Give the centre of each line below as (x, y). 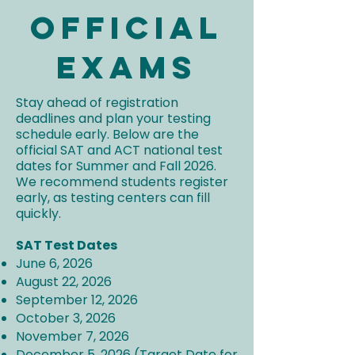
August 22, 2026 (64, 282)
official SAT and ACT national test (119, 150)
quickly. (38, 214)
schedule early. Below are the (107, 134)
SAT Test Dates (67, 245)
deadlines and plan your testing (113, 118)
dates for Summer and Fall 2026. (116, 166)
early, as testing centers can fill (113, 198)
